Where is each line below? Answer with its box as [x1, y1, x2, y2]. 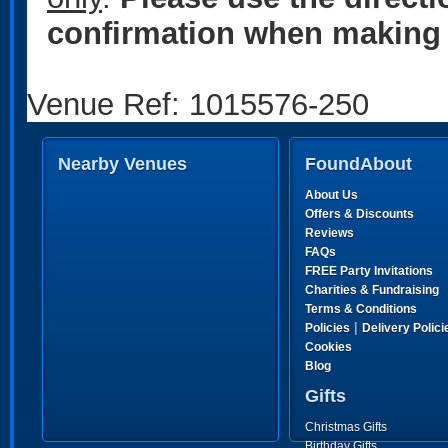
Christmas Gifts [305, 420, 387, 434]
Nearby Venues [58, 154, 187, 174]
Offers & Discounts [305, 207, 414, 221]
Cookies [305, 340, 352, 354]
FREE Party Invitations [305, 264, 433, 278]
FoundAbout [305, 154, 412, 174]
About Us [305, 188, 358, 202]
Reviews [305, 226, 354, 240]
